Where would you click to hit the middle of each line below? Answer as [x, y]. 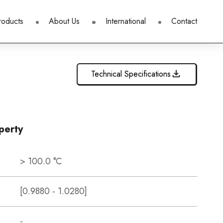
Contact [184, 21]
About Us [66, 21]
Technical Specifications [131, 74]
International [127, 21]
